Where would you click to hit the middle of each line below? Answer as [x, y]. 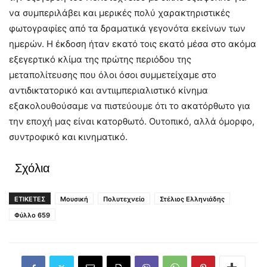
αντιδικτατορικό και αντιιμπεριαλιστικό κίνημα [108, 91]
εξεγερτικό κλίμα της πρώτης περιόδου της [100, 60]
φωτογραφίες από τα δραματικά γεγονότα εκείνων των [127, 29]
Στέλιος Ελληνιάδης [192, 199]
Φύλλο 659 [32, 215]
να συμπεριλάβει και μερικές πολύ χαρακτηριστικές [119, 13]
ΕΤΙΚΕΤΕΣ [30, 199]
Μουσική [74, 199]
